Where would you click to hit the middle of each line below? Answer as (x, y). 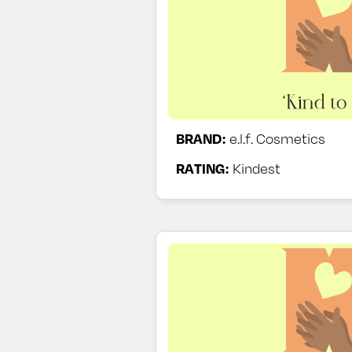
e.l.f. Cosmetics (276, 138)
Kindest (255, 168)
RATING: (203, 168)
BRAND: (201, 138)
